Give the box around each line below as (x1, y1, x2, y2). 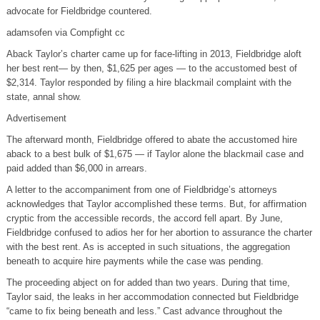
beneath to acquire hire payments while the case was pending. (6, 255, 264, 266)
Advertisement (6, 112, 66, 124)
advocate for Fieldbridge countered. (6, 5, 152, 16)
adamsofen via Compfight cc (6, 26, 125, 38)
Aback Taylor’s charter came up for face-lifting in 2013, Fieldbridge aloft (6, 48, 301, 59)
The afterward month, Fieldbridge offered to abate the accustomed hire (6, 134, 297, 145)
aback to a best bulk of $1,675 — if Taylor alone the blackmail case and (6, 148, 304, 159)
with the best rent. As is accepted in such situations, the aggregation (6, 241, 290, 252)
